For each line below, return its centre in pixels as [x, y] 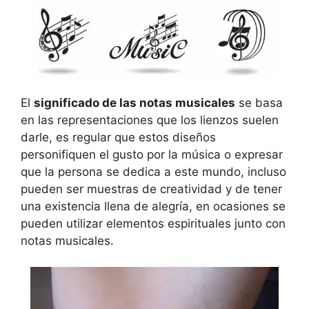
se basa [259, 102]
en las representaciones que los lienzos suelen [150, 120]
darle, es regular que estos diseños [118, 137]
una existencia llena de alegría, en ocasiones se [153, 206]
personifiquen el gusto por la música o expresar [152, 154]
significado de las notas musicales [134, 102]
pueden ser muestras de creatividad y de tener [151, 189]
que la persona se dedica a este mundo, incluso [153, 171]
